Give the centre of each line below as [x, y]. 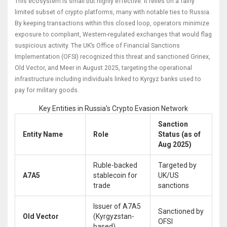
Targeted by [177, 165]
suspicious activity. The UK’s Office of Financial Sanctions [97, 46]
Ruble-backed [115, 165]
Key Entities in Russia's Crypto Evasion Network [113, 109]
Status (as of [179, 135]
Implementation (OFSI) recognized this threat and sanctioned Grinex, [112, 57]
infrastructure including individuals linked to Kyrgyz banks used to [108, 79]
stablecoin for [115, 176]
